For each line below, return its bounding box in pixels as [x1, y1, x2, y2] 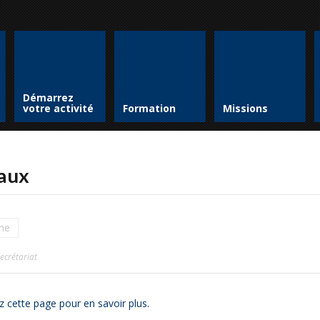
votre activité [23, 101, 94, 115]
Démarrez [23, 91, 74, 104]
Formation [123, 101, 176, 115]
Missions [223, 101, 268, 115]
